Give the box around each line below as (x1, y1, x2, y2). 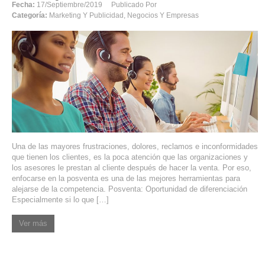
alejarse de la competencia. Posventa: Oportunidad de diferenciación (12, 184, 247, 193)
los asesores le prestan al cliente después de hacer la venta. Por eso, (12, 163, 251, 172)
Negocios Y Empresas (127, 11, 199, 20)
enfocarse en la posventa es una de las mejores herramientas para (12, 173, 240, 183)
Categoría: (12, 11, 47, 20)
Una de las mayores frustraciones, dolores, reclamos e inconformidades (12, 141, 258, 151)
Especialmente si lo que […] (12, 195, 109, 204)
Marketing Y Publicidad (49, 11, 124, 20)
